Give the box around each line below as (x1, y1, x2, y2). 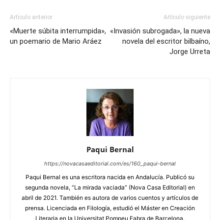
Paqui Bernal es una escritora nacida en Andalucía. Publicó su (26, 173, 194, 181)
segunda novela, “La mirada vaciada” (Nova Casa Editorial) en (25, 184, 195, 192)
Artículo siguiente (164, 14, 210, 21)
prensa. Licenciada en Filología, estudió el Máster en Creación (25, 204, 195, 212)
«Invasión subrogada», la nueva (110, 27, 210, 36)
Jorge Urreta (169, 47, 210, 56)
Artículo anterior (10, 14, 53, 21)
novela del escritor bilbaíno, (122, 37, 210, 46)
